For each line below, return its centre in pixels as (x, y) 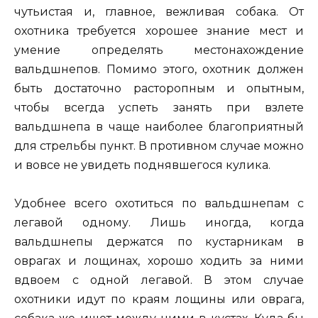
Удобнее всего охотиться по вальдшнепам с (159, 203)
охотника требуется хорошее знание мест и (159, 31)
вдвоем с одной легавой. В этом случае (159, 280)
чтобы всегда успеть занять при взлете (159, 107)
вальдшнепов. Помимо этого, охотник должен (159, 69)
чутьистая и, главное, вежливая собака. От (159, 11)
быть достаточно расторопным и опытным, (159, 88)
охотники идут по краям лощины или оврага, (159, 299)
